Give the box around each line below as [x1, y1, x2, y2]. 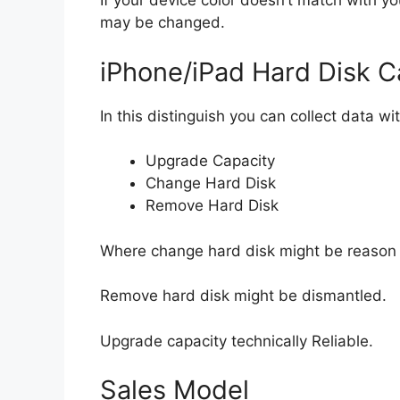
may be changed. [100, 13, 225, 32]
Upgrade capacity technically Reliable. [100, 331, 373, 350]
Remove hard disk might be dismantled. [100, 287, 387, 305]
